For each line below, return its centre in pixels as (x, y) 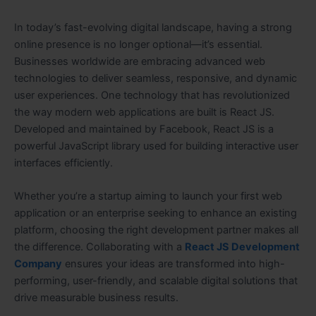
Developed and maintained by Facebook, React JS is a (144, 129)
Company (38, 264)
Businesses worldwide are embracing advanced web (140, 61)
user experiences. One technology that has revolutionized (152, 95)
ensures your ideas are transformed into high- (174, 264)
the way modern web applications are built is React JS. (144, 112)
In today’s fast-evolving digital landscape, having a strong (153, 27)
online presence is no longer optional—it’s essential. (138, 44)
